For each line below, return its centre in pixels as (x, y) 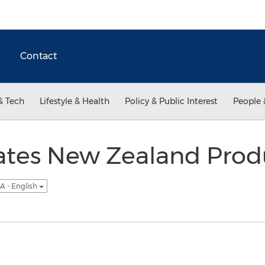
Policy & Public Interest (171, 101)
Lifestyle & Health (75, 101)
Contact (38, 56)
